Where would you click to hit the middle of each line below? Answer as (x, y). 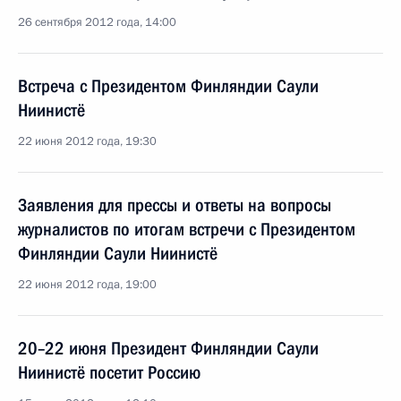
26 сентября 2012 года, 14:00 (97, 22)
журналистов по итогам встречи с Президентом (187, 229)
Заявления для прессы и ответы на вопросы (175, 205)
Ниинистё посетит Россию (109, 372)
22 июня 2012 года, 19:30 (87, 141)
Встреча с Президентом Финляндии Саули (168, 86)
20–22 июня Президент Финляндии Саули (168, 348)
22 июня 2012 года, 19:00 (87, 285)
